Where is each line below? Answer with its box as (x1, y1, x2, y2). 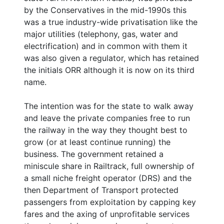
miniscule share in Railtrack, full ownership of (24, 160, 194, 171)
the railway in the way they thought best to (24, 124, 187, 135)
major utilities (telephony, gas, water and (24, 28, 178, 39)
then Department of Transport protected (24, 184, 178, 195)
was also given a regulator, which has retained (24, 52, 199, 63)
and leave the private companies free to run (24, 112, 190, 123)
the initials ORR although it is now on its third (24, 64, 194, 75)
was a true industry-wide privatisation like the (24, 16, 197, 27)
